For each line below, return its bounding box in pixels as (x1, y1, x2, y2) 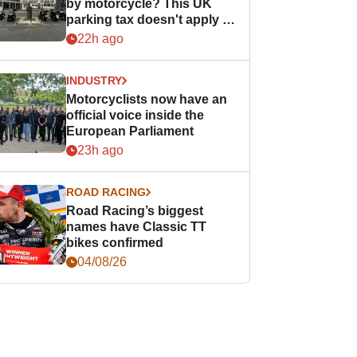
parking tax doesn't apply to (66, 13, 235, 26)
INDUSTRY (66, 74, 123, 87)
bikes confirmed (66, 236, 164, 249)
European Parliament (66, 124, 194, 138)
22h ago (77, 32, 124, 45)
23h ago (77, 143, 124, 157)
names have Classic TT (66, 220, 207, 233)
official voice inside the (66, 108, 205, 122)
